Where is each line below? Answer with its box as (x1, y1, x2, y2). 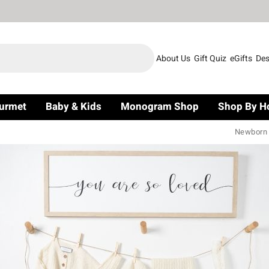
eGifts (230, 52, 252, 65)
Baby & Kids (46, 99, 101, 114)
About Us (156, 52, 190, 65)
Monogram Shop (121, 99, 199, 114)
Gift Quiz (194, 52, 226, 65)
